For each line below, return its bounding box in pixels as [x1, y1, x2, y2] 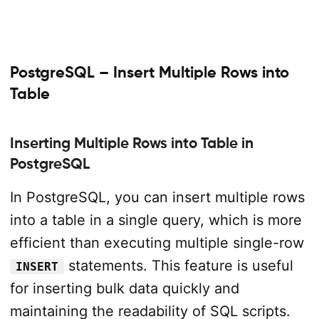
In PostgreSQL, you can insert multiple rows [9, 189, 305, 206]
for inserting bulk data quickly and [9, 280, 239, 297]
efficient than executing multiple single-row [9, 234, 304, 251]
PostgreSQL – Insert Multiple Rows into [9, 63, 289, 81]
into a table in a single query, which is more [9, 211, 302, 229]
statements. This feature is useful [63, 257, 293, 274]
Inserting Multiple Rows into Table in [9, 135, 253, 152]
